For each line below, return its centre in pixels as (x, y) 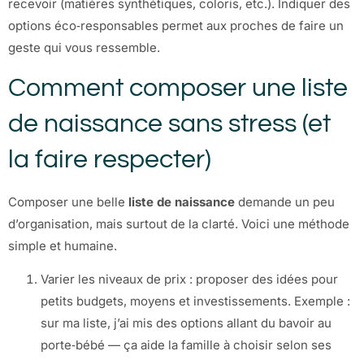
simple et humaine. (63, 245)
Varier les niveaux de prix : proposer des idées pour (189, 279)
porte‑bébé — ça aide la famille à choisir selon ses (186, 344)
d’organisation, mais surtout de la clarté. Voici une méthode (179, 223)
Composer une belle (68, 201)
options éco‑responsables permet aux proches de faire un (176, 26)
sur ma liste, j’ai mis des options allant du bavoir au (186, 323)
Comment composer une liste (178, 88)
